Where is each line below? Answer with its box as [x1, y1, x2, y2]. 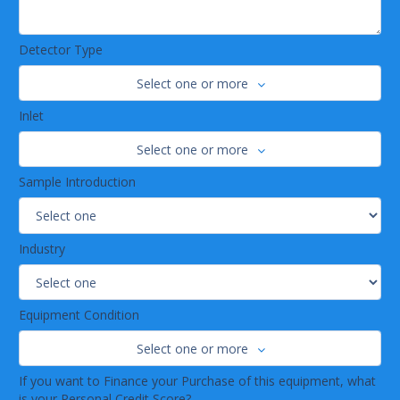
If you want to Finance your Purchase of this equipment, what [19, 372, 376, 390]
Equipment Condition [19, 306, 139, 324]
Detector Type [19, 41, 103, 59]
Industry [19, 239, 65, 257]
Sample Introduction [19, 173, 136, 191]
